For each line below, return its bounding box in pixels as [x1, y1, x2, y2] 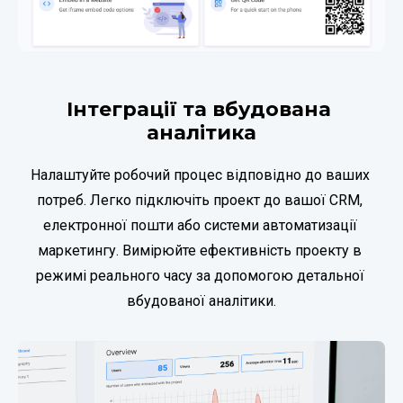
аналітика [147, 120, 256, 145]
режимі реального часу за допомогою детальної [35, 266, 364, 284]
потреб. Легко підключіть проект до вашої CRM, [37, 191, 363, 209]
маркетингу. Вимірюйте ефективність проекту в [38, 241, 362, 259]
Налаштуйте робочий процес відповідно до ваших [30, 166, 370, 184]
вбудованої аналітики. [127, 291, 276, 309]
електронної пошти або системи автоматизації [42, 216, 357, 234]
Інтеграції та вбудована [67, 96, 331, 121]
